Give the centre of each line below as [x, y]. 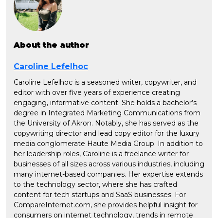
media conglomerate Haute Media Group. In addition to [108, 144]
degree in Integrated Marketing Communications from [107, 113]
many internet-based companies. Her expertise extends [108, 174]
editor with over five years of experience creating [97, 93]
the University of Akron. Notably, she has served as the [106, 123]
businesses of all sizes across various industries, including [109, 164]
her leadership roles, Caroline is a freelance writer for [101, 154]
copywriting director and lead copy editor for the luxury [107, 134]
